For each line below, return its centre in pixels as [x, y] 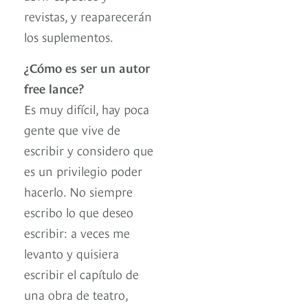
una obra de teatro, [76, 294]
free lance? [54, 88]
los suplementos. [69, 36]
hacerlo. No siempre [78, 191]
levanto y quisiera [71, 253]
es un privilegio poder [83, 170]
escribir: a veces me [77, 232]
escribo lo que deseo [79, 212]
